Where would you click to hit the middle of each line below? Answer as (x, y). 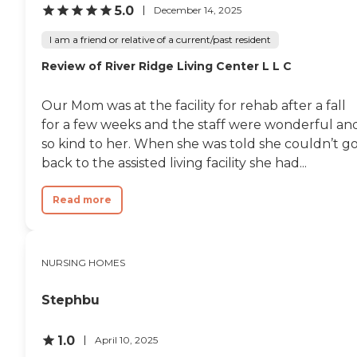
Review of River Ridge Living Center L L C (167, 66)
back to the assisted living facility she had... (174, 163)
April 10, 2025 (126, 340)
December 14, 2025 (198, 10)
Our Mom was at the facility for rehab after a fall (194, 105)
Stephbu (71, 300)
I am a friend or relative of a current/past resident (160, 39)
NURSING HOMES (83, 262)
